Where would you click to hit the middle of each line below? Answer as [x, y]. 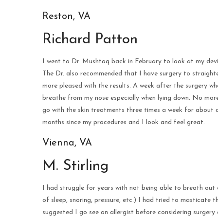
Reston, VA [66, 17]
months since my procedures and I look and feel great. [124, 122]
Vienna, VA [67, 143]
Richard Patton [90, 40]
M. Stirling [75, 166]
